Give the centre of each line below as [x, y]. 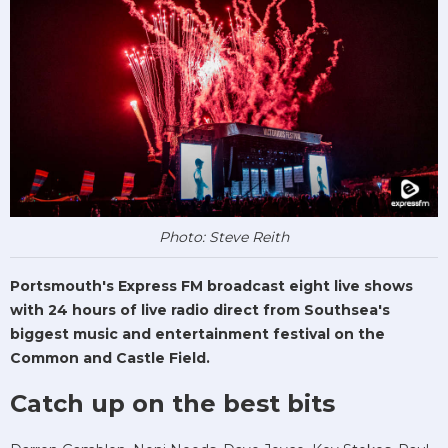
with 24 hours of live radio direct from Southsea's [200, 310]
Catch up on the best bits [172, 404]
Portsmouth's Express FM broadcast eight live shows [211, 286]
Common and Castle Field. [110, 358]
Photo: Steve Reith [224, 237]
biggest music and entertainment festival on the [197, 334]
